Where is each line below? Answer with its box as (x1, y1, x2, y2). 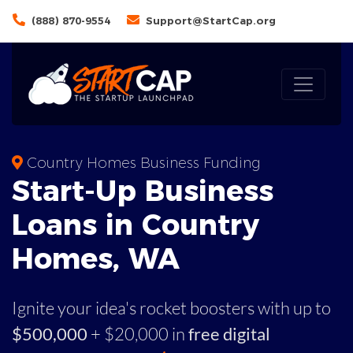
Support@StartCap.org (146, 14, 276, 27)
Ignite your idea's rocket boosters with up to (12, 297, 331, 318)
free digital (188, 323, 270, 344)
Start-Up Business (12, 173, 273, 208)
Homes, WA (12, 241, 180, 276)
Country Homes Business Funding (23, 154, 261, 172)
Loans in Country (12, 207, 259, 242)
